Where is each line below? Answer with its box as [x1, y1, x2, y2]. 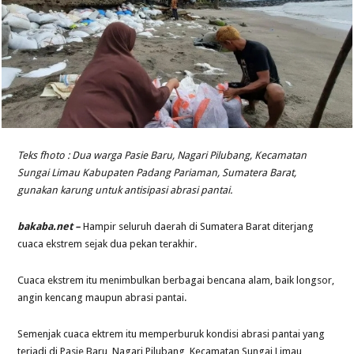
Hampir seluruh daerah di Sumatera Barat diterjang [83, 220, 314, 232]
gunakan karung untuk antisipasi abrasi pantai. [17, 183, 233, 196]
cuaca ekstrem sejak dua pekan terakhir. [17, 237, 198, 250]
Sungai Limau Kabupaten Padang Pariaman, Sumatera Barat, [17, 166, 297, 179]
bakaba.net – [17, 220, 81, 232]
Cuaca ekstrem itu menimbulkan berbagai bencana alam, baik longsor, [17, 273, 335, 286]
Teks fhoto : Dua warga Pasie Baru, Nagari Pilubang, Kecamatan [17, 149, 307, 161]
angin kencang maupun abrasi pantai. [17, 291, 187, 303]
